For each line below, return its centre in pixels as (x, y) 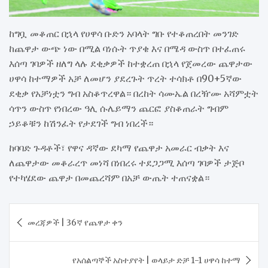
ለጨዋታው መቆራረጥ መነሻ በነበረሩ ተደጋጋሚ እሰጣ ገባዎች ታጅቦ (127, 162)
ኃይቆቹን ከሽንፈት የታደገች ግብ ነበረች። (81, 123)
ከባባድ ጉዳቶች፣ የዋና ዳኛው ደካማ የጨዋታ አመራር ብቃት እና (119, 147)
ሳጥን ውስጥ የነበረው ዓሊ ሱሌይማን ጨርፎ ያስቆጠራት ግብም (119, 108)
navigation (49, 231)
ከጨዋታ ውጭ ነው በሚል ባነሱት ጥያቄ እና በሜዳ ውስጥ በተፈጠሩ (127, 48)
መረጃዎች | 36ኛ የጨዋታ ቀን (75, 222)
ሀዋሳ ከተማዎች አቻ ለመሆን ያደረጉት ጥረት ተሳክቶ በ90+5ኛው (125, 78)
